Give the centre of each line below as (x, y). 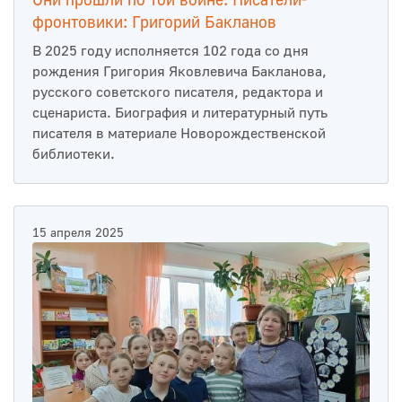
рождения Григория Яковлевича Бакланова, (179, 71)
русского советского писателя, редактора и (178, 92)
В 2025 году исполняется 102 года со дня (170, 51)
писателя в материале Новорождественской (179, 133)
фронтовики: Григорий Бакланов (154, 22)
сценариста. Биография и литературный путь (180, 113)
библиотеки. (74, 154)
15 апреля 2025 (78, 233)
